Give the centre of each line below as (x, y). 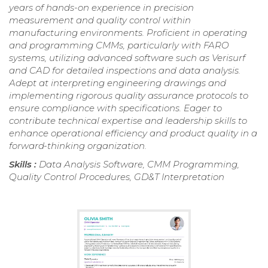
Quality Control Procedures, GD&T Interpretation (117, 177)
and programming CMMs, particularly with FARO (119, 45)
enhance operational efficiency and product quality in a (133, 133)
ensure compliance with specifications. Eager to (115, 108)
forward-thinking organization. (78, 146)
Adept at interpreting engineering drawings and (118, 83)
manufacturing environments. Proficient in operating (128, 33)
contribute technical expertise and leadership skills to (128, 121)
